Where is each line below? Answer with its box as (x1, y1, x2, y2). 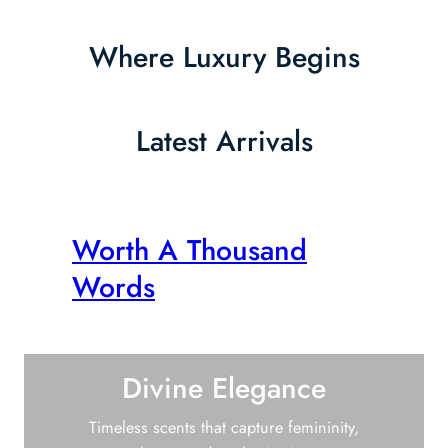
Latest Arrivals (135, 121, 313, 163)
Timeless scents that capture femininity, (89, 416, 359, 440)
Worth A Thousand (72, 230, 307, 272)
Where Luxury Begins (88, 37, 360, 79)
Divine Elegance (122, 368, 326, 410)
